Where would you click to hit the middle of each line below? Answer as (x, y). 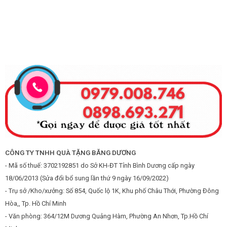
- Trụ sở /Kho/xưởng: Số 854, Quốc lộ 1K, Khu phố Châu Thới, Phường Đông (112, 191)
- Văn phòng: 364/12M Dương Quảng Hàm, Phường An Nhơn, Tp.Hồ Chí (106, 216)
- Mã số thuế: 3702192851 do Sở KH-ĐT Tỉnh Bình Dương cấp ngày (100, 165)
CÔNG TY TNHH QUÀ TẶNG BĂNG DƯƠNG (70, 152)
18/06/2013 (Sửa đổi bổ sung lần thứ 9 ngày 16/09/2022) (87, 178)
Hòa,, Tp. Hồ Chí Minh (35, 203)
